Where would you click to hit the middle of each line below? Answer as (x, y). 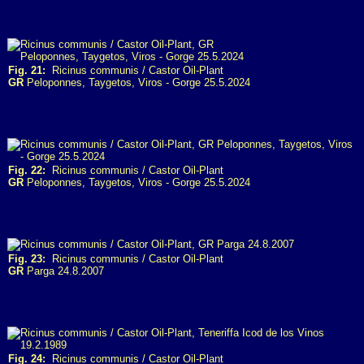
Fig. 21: (27, 70)
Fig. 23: (27, 259)
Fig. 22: (27, 170)
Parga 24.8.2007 (64, 271)
